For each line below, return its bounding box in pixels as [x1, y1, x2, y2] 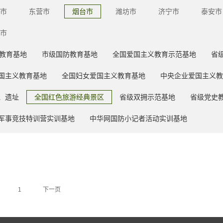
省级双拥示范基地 [119, 93, 175, 101]
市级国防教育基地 [42, 50, 98, 58]
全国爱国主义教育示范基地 [112, 50, 196, 58]
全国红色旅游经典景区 [34, 93, 104, 101]
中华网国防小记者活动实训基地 [90, 114, 187, 122]
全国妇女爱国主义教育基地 [62, 72, 145, 80]
